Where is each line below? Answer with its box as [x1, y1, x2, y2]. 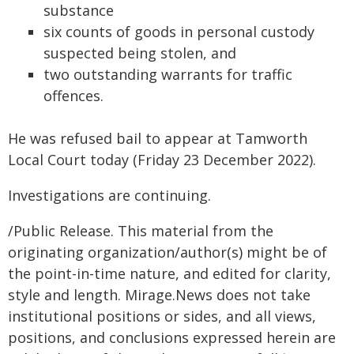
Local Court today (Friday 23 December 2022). [8, 150, 316, 169]
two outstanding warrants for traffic [43, 65, 292, 84]
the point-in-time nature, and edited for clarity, [8, 264, 331, 283]
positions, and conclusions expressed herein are [8, 328, 336, 347]
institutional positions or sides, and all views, [8, 307, 316, 326]
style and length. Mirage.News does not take [8, 285, 311, 304]
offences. [43, 86, 104, 105]
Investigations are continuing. [8, 186, 211, 205]
